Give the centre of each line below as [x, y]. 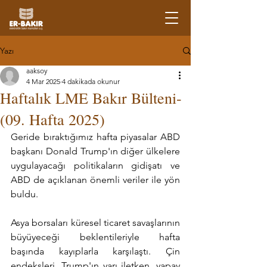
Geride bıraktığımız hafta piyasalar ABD [95, 137]
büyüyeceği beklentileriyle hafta [95, 237]
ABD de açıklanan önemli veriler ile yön [95, 180]
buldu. [24, 194]
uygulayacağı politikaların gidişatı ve [95, 165]
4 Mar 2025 [43, 81]
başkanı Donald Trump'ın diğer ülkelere [95, 151]
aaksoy [37, 71]
